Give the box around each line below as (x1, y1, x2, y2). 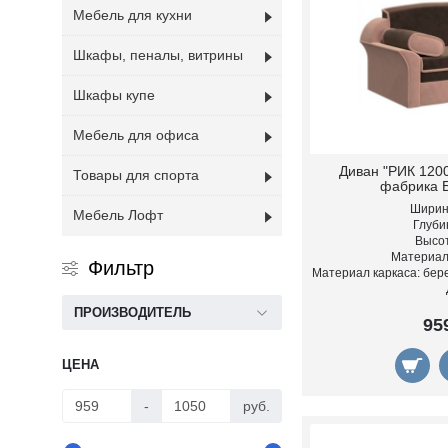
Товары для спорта (73, 167, 199, 183)
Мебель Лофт (73, 207, 163, 223)
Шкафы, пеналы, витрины (73, 47, 243, 63)
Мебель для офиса (73, 127, 199, 143)
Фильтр (88, 257, 154, 279)
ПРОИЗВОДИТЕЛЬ (74, 305, 191, 320)
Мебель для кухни (73, 7, 192, 23)
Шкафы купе (73, 87, 155, 103)
